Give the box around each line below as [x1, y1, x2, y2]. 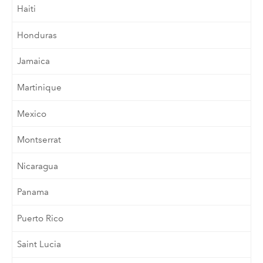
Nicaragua [17, 160, 59, 171]
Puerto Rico [17, 213, 64, 224]
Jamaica [17, 56, 50, 67]
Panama [17, 187, 49, 198]
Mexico [17, 108, 47, 119]
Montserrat [17, 134, 62, 146]
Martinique [17, 82, 62, 93]
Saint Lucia [17, 239, 62, 250]
